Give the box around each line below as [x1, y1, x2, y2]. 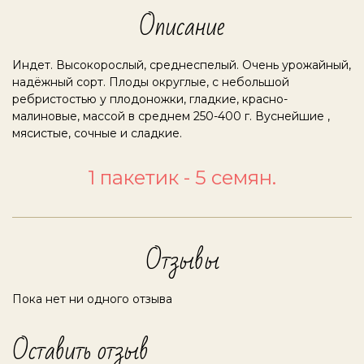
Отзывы [145, 236, 219, 285]
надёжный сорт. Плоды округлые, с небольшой [12, 75, 289, 90]
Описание [139, 2, 225, 51]
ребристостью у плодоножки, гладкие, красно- [12, 92, 288, 107]
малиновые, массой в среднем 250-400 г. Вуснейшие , [12, 109, 330, 124]
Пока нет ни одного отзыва [12, 292, 172, 307]
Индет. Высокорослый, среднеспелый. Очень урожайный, [12, 58, 351, 73]
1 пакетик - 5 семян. [88, 166, 276, 190]
